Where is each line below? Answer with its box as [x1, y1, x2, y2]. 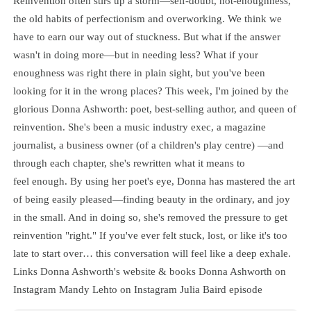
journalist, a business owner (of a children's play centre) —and [12, 139, 284, 151]
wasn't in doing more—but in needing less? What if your [12, 49, 258, 61]
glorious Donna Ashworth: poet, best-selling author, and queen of [12, 103, 296, 115]
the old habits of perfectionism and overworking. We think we [12, 12, 282, 25]
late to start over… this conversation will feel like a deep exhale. [12, 247, 296, 260]
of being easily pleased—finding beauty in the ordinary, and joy [12, 193, 290, 205]
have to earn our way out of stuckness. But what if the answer [12, 31, 280, 43]
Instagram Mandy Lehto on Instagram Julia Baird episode [12, 283, 268, 296]
